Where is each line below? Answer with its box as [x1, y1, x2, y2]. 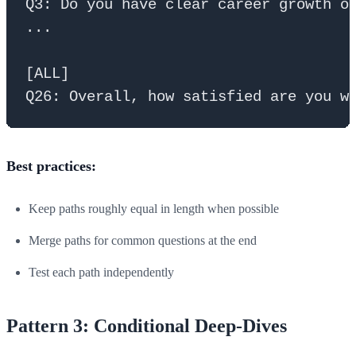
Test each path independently [29, 265, 174, 279]
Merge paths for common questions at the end [29, 233, 257, 247]
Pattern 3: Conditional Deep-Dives [6, 315, 287, 336]
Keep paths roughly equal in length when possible [29, 201, 279, 215]
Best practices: [6, 157, 96, 174]
